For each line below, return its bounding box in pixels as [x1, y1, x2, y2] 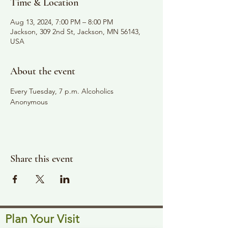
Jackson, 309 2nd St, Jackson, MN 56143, [10, 26, 140, 36]
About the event [10, 65, 75, 77]
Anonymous [10, 97, 48, 106]
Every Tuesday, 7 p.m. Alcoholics [10, 86, 116, 96]
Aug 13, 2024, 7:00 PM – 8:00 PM [10, 17, 113, 26]
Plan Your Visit [5, 212, 79, 226]
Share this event [10, 152, 73, 165]
